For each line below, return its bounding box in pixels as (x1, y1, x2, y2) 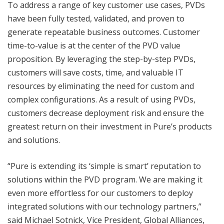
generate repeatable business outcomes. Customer (7, 26, 200, 38)
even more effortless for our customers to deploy (7, 187, 193, 199)
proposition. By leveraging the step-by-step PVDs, (7, 53, 195, 65)
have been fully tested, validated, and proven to (7, 13, 184, 24)
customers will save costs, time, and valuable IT (7, 67, 183, 78)
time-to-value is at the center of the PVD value (7, 40, 180, 51)
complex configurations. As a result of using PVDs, (7, 94, 195, 105)
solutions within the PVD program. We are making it (7, 174, 202, 185)
